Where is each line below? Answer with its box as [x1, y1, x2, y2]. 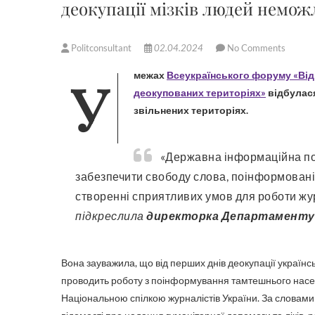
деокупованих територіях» [134, 86, 266, 98]
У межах [134, 69, 167, 81]
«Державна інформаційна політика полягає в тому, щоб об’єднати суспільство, [160, 150, 174, 163]
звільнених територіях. [134, 104, 250, 116]
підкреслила [75, 209, 146, 222]
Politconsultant [69, 42, 134, 53]
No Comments [227, 42, 285, 53]
